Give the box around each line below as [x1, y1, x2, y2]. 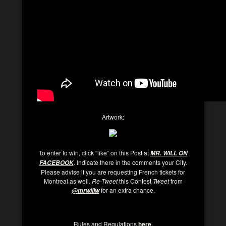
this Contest [117, 176, 153, 185]
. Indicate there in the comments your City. [73, 157, 187, 166]
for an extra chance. [99, 185, 155, 194]
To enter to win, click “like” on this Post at [38, 148, 150, 157]
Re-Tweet [91, 176, 118, 185]
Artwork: [102, 112, 124, 121]
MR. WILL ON [150, 148, 188, 157]
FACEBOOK [39, 158, 74, 167]
